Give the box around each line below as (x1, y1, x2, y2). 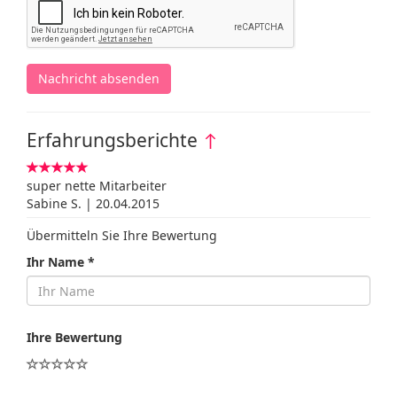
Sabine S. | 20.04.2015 (27, 195, 160, 212)
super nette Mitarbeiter (27, 177, 167, 194)
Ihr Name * (27, 253, 95, 270)
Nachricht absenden (38, 70, 160, 87)
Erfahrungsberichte (27, 128, 198, 152)
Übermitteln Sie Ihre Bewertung (27, 227, 217, 244)
